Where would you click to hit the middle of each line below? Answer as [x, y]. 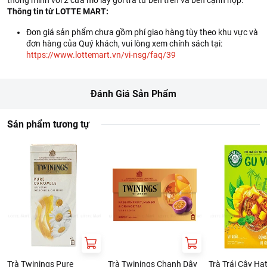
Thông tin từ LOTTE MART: [58, 11]
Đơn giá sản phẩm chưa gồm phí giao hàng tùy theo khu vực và [142, 32]
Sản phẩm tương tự [48, 124]
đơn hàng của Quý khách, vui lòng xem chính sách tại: [124, 44]
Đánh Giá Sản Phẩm [133, 94]
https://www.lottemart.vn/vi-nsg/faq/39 [101, 55]
